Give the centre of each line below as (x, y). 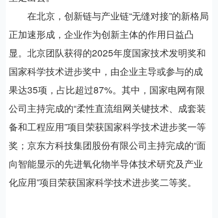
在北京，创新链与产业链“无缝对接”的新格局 (109, 16)
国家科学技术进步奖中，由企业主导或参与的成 (106, 71)
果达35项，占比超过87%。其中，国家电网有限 (107, 90)
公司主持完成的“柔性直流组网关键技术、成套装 (107, 108)
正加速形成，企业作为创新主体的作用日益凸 (101, 34)
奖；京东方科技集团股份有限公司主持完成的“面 (107, 145)
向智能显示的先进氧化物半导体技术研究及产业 (106, 163)
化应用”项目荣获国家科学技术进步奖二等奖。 (102, 182)
